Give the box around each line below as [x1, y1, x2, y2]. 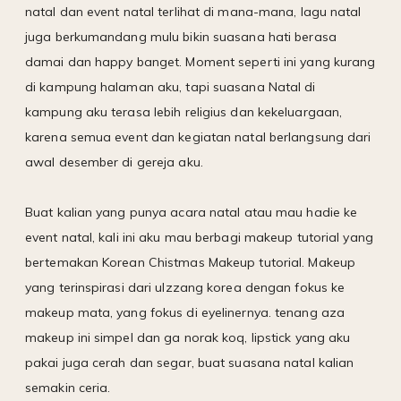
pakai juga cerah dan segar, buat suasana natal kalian [25, 354, 354, 371]
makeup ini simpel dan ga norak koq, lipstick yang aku [25, 328, 351, 346]
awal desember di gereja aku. [25, 153, 203, 170]
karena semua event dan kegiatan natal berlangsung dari [25, 128, 371, 145]
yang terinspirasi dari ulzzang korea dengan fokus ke [25, 278, 346, 295]
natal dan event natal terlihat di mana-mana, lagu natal [25, 3, 362, 20]
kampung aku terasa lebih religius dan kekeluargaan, [25, 103, 343, 120]
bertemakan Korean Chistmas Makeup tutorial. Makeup [25, 253, 356, 270]
